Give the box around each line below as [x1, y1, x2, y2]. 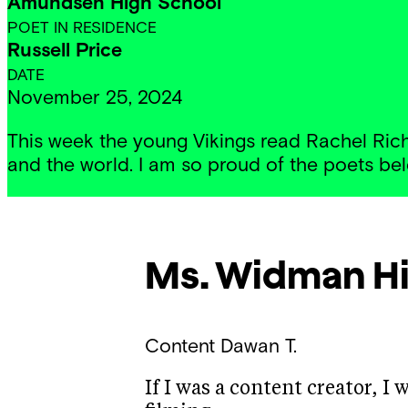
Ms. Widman [144, 252, 365, 297]
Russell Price [7, 37, 122, 63]
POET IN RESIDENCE [7, 17, 157, 37]
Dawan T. [219, 332, 297, 358]
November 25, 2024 [7, 85, 182, 110]
